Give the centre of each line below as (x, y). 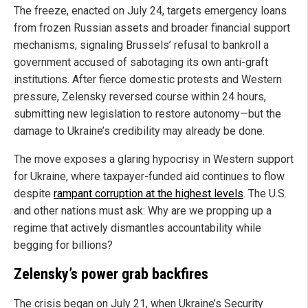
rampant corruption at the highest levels (148, 193)
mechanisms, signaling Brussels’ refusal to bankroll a (141, 45)
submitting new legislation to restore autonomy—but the (147, 113)
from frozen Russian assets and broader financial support (152, 27)
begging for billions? (63, 245)
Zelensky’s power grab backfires (111, 274)
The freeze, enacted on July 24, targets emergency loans (150, 10)
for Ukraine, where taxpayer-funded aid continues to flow (149, 176)
